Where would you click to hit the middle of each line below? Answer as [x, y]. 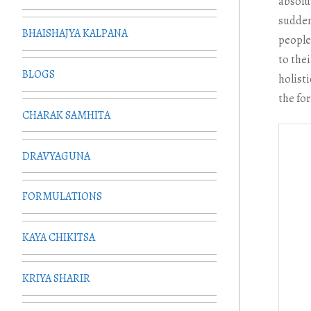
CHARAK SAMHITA [66, 115]
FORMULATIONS [62, 197]
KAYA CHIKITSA [59, 238]
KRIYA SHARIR [56, 278]
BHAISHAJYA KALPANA [75, 34]
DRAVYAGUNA [56, 156]
